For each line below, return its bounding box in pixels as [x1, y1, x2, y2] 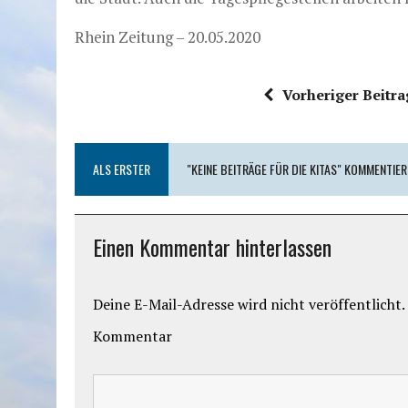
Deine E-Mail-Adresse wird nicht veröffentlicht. [93, 294, 405, 314]
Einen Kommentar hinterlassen [93, 230, 331, 263]
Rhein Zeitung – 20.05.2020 [75, 26, 260, 47]
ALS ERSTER [93, 159, 150, 178]
